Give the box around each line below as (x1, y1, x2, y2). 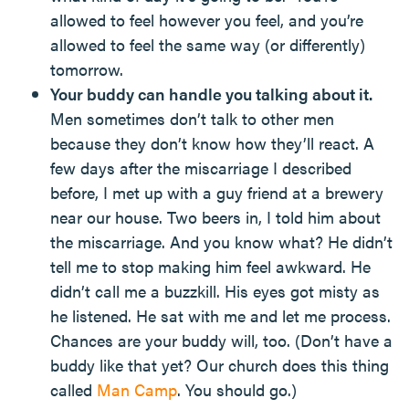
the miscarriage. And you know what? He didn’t (50, 230, 393, 253)
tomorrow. (50, 58, 123, 80)
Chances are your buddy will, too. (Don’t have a (50, 329, 393, 351)
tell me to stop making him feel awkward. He (50, 255, 371, 278)
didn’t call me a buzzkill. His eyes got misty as (50, 279, 380, 302)
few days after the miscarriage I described (50, 156, 351, 179)
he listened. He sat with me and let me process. (50, 304, 391, 327)
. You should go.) (177, 378, 297, 401)
